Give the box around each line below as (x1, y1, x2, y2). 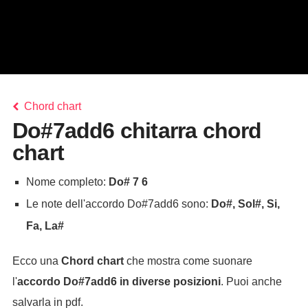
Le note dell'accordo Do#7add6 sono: (25, 198, 211, 210)
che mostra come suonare (123, 255, 252, 267)
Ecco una (12, 255, 61, 267)
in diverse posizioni (116, 276, 221, 287)
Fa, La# (25, 220, 64, 232)
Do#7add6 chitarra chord (12, 118, 262, 143)
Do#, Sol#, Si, (210, 198, 280, 210)
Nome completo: (25, 176, 109, 188)
